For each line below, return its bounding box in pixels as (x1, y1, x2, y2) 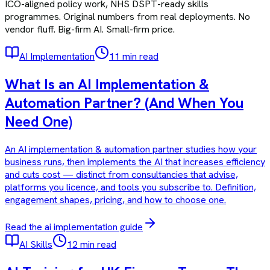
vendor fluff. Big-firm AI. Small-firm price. (5, 22, 175, 36)
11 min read (109, 49, 159, 63)
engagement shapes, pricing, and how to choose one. (5, 193, 226, 206)
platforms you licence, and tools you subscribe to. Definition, (5, 180, 256, 193)
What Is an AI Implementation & (5, 74, 209, 93)
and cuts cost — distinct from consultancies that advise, (5, 168, 238, 181)
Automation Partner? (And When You (5, 93, 243, 112)
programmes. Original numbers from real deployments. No (5, 10, 250, 23)
